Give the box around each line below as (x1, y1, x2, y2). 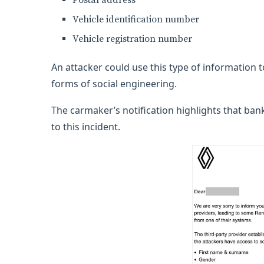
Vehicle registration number (72, 33, 192, 45)
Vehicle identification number (72, 14, 199, 25)
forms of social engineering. (51, 77, 177, 90)
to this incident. (51, 120, 120, 133)
